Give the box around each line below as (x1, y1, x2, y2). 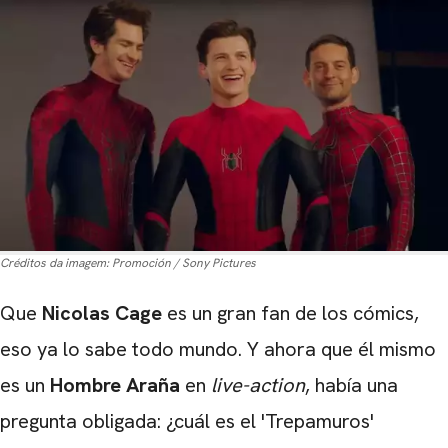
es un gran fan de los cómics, (162, 300, 419, 327)
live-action (211, 372, 305, 399)
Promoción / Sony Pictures (112, 255, 256, 272)
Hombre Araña (50, 372, 180, 399)
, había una (305, 372, 398, 399)
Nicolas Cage (37, 300, 162, 327)
